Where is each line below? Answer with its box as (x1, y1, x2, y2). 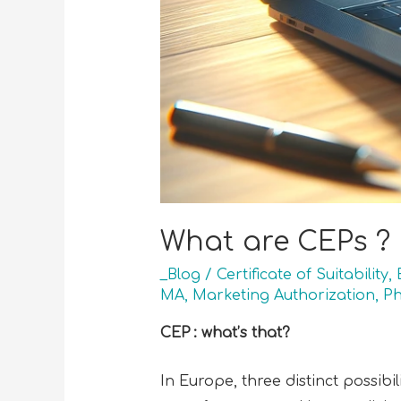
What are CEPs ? (159, 226, 390, 257)
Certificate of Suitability (216, 266, 388, 283)
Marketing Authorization (192, 286, 375, 303)
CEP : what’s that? (159, 324, 290, 341)
